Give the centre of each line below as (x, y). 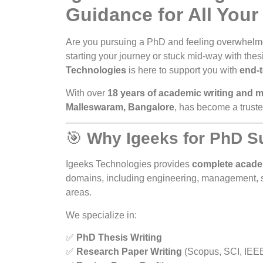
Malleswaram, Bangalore (120, 107)
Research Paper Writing (129, 251)
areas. (79, 193)
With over (87, 93)
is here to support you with (183, 70)
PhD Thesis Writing (119, 237)
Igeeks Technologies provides (129, 164)
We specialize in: (101, 215)
